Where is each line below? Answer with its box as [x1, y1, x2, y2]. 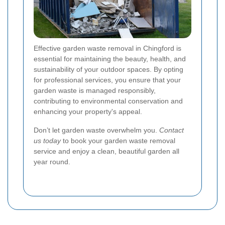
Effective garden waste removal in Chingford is [34, 44, 181, 52]
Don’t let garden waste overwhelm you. [34, 126, 159, 134]
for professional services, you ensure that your [34, 76, 181, 84]
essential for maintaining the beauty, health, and [34, 55, 186, 63]
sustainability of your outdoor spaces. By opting [34, 65, 183, 73]
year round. [34, 158, 70, 166]
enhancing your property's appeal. [34, 107, 142, 116]
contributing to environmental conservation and [34, 97, 183, 105]
